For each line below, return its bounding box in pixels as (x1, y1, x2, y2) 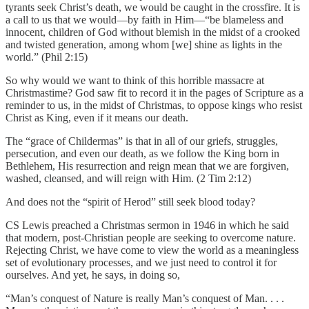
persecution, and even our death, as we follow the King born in (6, 147, 279, 159)
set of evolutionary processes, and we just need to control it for (6, 256, 277, 268)
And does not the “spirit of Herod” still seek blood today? (6, 195, 258, 208)
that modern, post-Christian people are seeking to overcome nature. (6, 231, 296, 243)
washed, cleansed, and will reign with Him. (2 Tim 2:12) (6, 172, 251, 184)
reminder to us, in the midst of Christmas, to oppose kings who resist (6, 99, 302, 111)
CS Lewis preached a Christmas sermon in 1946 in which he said (6, 219, 289, 231)
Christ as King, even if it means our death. (6, 111, 191, 123)
